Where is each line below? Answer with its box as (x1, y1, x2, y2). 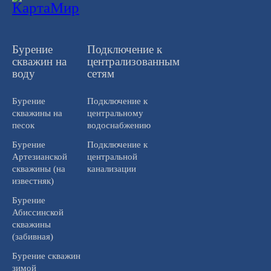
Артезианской (12, 151, 67, 162)
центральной (87, 151, 137, 162)
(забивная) (12, 231, 53, 241)
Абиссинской (12, 207, 64, 217)
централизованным (87, 54, 180, 68)
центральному (87, 108, 143, 118)
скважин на (12, 54, 67, 68)
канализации (87, 163, 136, 174)
